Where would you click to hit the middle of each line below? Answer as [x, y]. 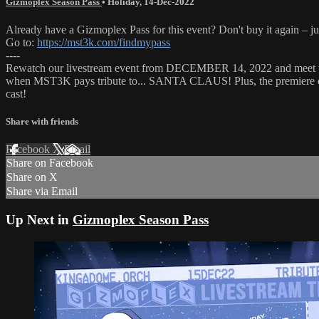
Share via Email [42, 192]
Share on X [32, 177]
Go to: [21, 42]
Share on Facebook [50, 163]
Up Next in [39, 220]
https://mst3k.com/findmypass [104, 42]
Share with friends [42, 122]
